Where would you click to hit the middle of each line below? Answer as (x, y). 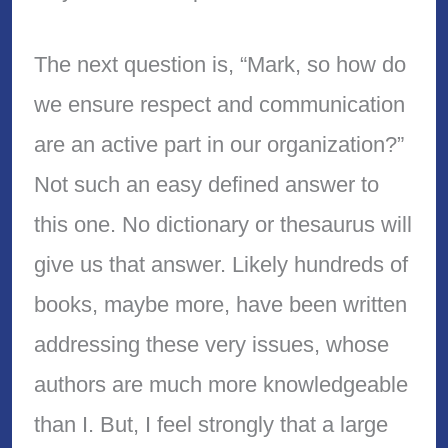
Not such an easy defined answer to (206, 184)
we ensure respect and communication (219, 104)
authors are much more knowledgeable (220, 384)
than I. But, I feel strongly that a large (210, 424)
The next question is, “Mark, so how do (219, 64)
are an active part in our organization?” (218, 144)
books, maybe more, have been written (220, 304)
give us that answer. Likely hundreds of (220, 264)
